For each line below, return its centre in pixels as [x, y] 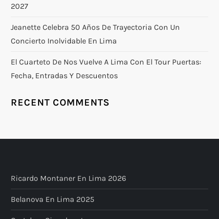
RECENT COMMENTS [61, 102]
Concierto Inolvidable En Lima [64, 41]
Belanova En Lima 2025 [53, 199]
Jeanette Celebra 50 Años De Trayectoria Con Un [96, 27]
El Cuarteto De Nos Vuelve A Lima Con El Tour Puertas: [106, 62]
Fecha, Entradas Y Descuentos [65, 75]
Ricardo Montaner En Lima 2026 [69, 178]
